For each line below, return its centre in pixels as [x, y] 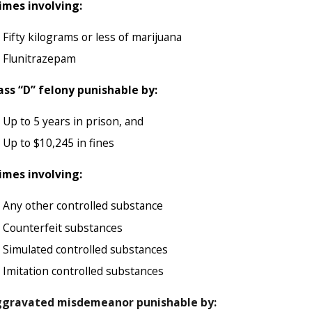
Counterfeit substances [63, 227]
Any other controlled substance [83, 206]
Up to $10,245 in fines [59, 143]
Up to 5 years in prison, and [73, 122]
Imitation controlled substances [84, 271]
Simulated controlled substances [86, 249]
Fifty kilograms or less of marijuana [93, 37]
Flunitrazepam [40, 58]
